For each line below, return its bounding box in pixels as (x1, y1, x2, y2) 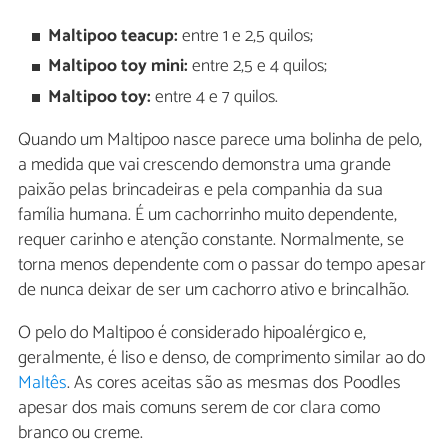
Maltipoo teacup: (48, 22, 183, 52)
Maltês (18, 368, 67, 399)
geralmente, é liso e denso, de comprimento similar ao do (18, 343, 425, 374)
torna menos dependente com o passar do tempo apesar (18, 250, 426, 281)
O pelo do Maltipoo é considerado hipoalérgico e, (18, 318, 366, 349)
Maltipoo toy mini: (48, 52, 193, 82)
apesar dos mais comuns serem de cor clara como (18, 393, 380, 424)
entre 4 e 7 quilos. (155, 82, 279, 112)
